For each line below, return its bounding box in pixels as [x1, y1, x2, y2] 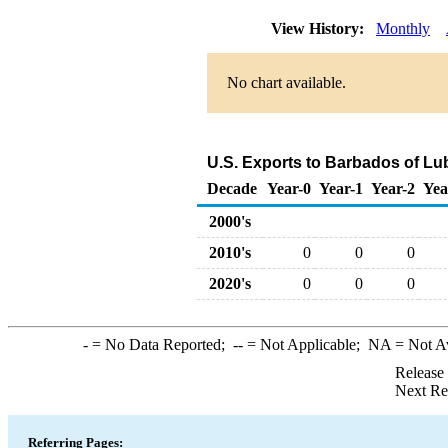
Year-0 [267, 180, 311, 197]
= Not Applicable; [242, 336, 368, 353]
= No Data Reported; [87, 336, 233, 353]
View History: [267, 20, 372, 37]
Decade [207, 180, 257, 197]
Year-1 [319, 180, 363, 197]
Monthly [376, 20, 430, 37]
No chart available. [227, 74, 346, 91]
